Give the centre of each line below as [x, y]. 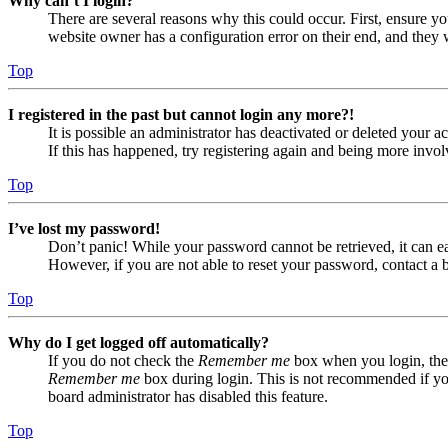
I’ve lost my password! [84, 229]
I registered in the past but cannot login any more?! [181, 115]
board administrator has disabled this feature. [188, 397]
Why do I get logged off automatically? [138, 343]
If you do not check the [123, 361]
